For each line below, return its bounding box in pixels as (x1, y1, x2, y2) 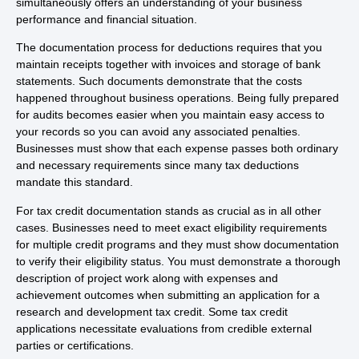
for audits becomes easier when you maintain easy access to (16, 108, 325, 122)
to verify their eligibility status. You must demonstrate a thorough (16, 254, 341, 268)
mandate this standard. (16, 175, 133, 189)
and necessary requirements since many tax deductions (16, 159, 299, 172)
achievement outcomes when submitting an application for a (16, 288, 320, 301)
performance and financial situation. (16, 13, 197, 26)
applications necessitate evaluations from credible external (16, 321, 312, 335)
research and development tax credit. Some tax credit (16, 305, 288, 318)
